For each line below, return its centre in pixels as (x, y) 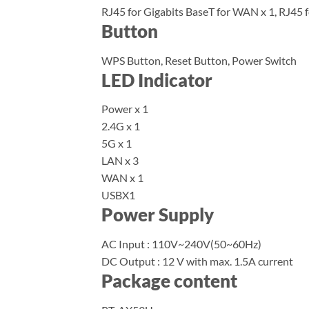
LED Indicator (157, 80)
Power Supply (158, 215)
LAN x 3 (120, 161)
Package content (169, 281)
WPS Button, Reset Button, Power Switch (199, 60)
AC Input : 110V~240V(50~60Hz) (181, 244)
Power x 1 (125, 109)
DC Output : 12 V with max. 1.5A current (197, 261)
